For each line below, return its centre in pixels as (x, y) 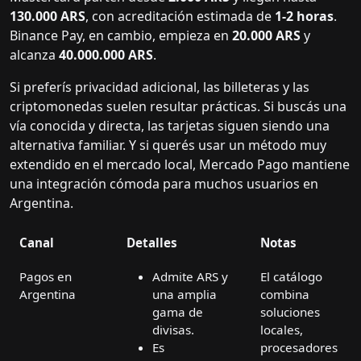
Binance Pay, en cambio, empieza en (121, 36)
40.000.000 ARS (106, 55)
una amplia (185, 295)
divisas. (173, 330)
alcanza (34, 55)
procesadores (299, 348)
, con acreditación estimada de (180, 17)
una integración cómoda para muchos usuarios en (164, 184)
